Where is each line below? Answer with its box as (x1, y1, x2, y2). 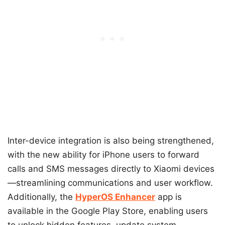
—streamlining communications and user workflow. (8, 177, 213, 188)
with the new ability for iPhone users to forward (8, 149, 199, 160)
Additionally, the (8, 191, 75, 202)
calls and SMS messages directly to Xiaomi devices (8, 163, 214, 174)
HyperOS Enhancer (75, 191, 155, 202)
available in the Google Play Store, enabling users (8, 205, 208, 216)
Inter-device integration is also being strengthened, (8, 135, 214, 146)
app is (155, 191, 182, 202)
